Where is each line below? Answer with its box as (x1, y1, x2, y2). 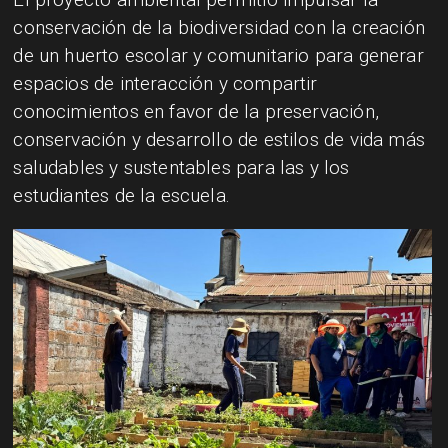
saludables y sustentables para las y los (13, 155, 350, 179)
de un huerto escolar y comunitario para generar (13, 43, 424, 67)
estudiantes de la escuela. (13, 183, 231, 207)
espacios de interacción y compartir (13, 71, 318, 95)
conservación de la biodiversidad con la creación (13, 15, 425, 39)
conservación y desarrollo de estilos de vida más (13, 127, 425, 151)
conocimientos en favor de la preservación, (13, 99, 379, 123)
